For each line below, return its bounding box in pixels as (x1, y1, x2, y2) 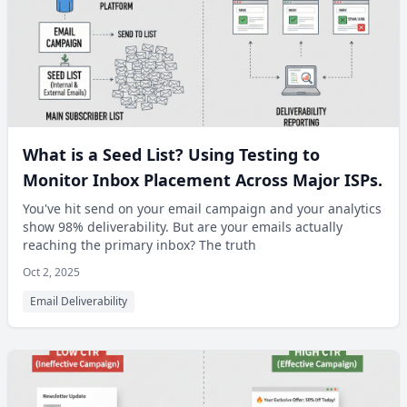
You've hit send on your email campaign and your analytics (23, 200, 382, 217)
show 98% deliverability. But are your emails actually (23, 218, 342, 235)
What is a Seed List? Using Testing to (23, 144, 320, 165)
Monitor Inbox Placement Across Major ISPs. (23, 169, 382, 191)
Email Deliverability (30, 293, 127, 309)
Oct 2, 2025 (23, 264, 80, 280)
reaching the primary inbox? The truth (23, 236, 256, 253)
